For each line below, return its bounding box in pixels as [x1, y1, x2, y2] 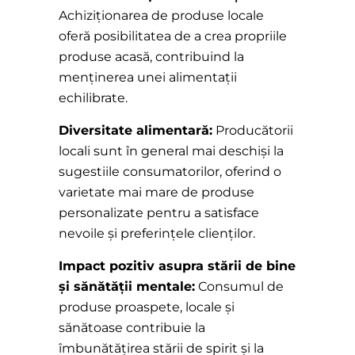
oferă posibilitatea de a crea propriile [59, 29, 287, 44]
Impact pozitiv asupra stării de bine [59, 258, 296, 274]
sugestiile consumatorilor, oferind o [59, 164, 281, 180]
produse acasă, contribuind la [59, 49, 244, 65]
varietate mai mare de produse [59, 185, 254, 200]
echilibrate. [59, 90, 128, 106]
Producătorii [212, 123, 293, 139]
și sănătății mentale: [59, 279, 195, 295]
